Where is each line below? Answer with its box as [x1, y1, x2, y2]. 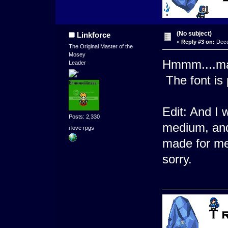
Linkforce [77, 30, 111, 39]
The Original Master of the [68, 43, 133, 49]
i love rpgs [68, 124, 94, 131]
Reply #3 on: [181, 38, 215, 45]
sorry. [162, 152, 192, 166]
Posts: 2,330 [68, 113, 100, 120]
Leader [68, 59, 86, 66]
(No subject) [176, 30, 212, 37]
